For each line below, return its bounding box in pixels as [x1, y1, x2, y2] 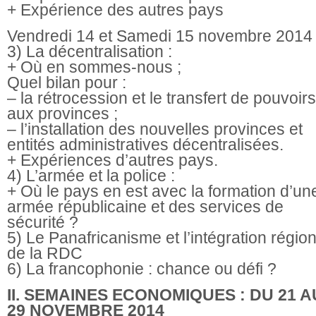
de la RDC [7, 243, 83, 262]
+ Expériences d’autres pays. [7, 150, 218, 169]
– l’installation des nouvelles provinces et [7, 119, 303, 138]
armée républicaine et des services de [7, 197, 284, 216]
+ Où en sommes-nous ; [7, 57, 181, 76]
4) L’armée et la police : [7, 166, 175, 185]
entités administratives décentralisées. [7, 135, 284, 154]
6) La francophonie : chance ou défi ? [7, 259, 276, 278]
